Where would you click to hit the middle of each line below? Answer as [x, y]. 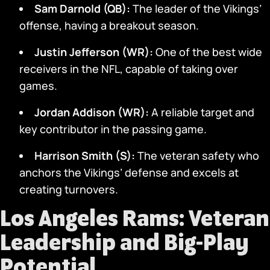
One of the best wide [208, 52]
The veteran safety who [197, 155]
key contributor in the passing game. [113, 129]
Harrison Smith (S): [85, 155]
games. [38, 86]
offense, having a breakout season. [109, 25]
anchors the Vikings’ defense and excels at [129, 172]
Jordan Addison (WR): [92, 112]
